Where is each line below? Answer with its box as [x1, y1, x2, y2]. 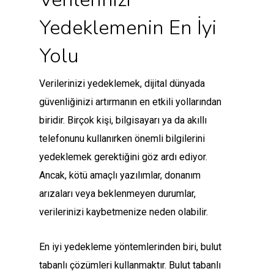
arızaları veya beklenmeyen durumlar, [39, 188, 196, 200]
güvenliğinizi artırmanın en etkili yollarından [39, 96, 221, 108]
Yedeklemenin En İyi [39, 14, 217, 42]
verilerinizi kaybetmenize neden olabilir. [39, 206, 208, 218]
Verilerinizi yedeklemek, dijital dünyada [39, 78, 205, 90]
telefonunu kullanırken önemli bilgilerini [39, 133, 205, 145]
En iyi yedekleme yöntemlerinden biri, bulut [39, 241, 221, 253]
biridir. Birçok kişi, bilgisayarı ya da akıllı [39, 114, 207, 127]
